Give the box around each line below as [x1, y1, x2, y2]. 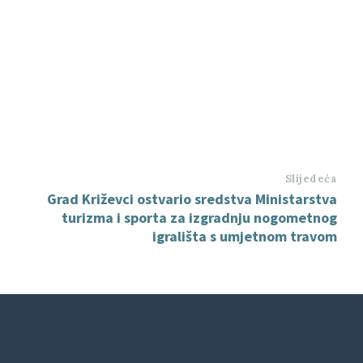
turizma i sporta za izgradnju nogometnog [62, 208, 338, 227]
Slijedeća [284, 172, 338, 186]
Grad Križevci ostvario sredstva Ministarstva [47, 190, 338, 208]
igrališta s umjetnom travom [152, 227, 338, 246]
